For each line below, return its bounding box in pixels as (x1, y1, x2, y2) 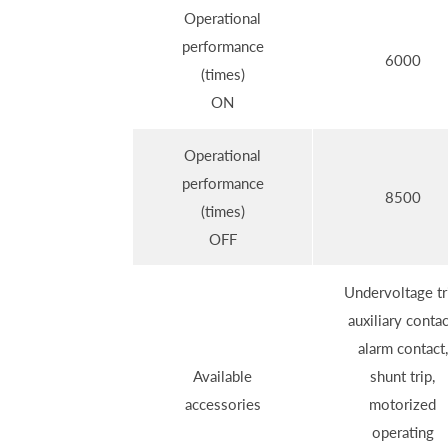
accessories (184, 395, 261, 414)
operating (371, 423, 434, 442)
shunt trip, (370, 367, 435, 386)
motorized (369, 395, 436, 414)
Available (193, 367, 252, 386)
